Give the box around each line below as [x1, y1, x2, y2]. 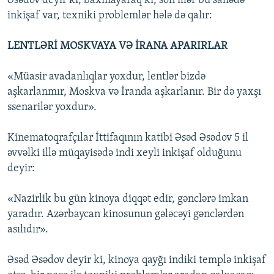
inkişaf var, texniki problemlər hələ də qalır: [7, 10, 212, 22]
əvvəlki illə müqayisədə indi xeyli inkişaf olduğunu [7, 147, 242, 160]
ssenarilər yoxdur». [7, 102, 97, 114]
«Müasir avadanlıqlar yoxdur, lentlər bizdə [7, 71, 206, 83]
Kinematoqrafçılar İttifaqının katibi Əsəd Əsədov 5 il [7, 132, 248, 144]
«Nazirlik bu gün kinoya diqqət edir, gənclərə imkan [7, 193, 248, 206]
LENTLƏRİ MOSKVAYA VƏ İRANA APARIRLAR [7, 40, 228, 53]
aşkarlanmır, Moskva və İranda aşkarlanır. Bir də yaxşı [7, 86, 261, 98]
